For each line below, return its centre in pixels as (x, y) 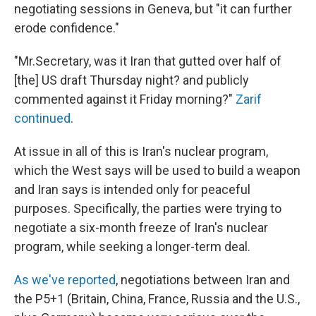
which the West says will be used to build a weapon (157, 170)
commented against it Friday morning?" (125, 99)
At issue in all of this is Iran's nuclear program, (141, 151)
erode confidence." (67, 28)
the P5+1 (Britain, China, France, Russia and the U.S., (157, 298)
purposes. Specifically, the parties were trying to (148, 208)
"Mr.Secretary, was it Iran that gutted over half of (148, 61)
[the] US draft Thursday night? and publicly (132, 80)
